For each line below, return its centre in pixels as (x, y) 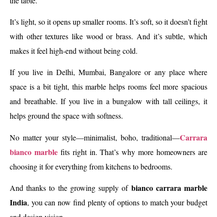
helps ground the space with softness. (66, 116)
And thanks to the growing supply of (70, 188)
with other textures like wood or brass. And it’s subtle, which (108, 36)
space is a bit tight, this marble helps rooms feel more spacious (108, 87)
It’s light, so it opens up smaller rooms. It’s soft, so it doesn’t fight (108, 22)
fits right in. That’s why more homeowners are (132, 152)
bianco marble (34, 152)
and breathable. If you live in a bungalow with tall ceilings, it (108, 101)
